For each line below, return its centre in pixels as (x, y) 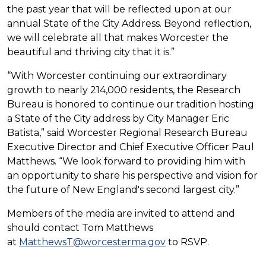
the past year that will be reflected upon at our (119, 9)
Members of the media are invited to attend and (121, 213)
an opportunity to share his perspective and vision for (132, 175)
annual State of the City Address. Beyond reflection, (129, 23)
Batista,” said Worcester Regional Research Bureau (127, 132)
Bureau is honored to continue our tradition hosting (131, 104)
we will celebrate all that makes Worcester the (118, 37)
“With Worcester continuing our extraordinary (117, 75)
